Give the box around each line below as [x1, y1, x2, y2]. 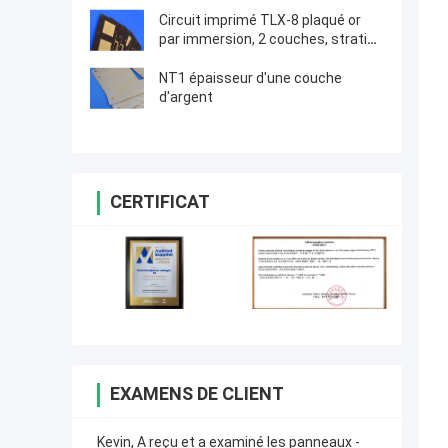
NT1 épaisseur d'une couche [159, 70, 342, 87]
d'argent [159, 89, 213, 106]
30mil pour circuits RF [159, 50, 297, 67]
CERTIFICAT [110, 191, 210, 213]
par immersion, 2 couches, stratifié [159, 31, 383, 48]
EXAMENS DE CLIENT [110, 383, 284, 405]
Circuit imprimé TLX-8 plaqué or [159, 12, 361, 29]
